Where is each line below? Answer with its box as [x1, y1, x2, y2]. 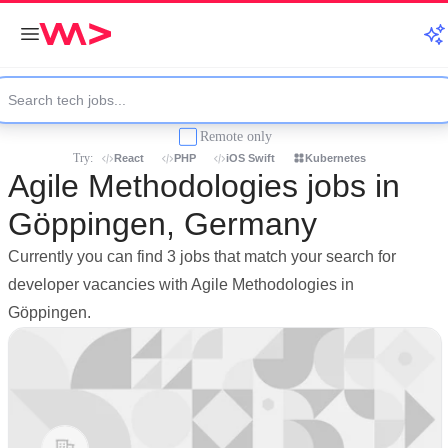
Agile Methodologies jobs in [8, 168, 400, 204]
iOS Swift [226, 152, 275, 164]
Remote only [200, 128, 272, 144]
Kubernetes [305, 152, 366, 164]
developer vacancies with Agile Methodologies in [8, 276, 354, 293]
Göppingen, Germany [8, 206, 317, 242]
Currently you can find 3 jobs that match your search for [8, 248, 396, 265]
